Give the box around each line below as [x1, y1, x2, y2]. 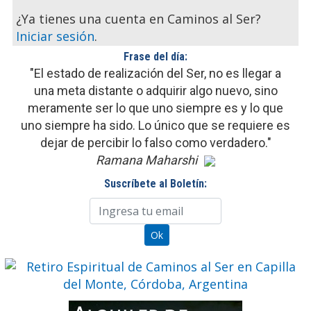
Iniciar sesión [16, 28, 94, 45]
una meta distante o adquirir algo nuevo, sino [33, 83, 278, 99]
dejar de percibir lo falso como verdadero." [40, 135, 271, 151]
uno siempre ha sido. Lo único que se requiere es [21, 118, 290, 133]
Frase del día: [124, 50, 187, 64]
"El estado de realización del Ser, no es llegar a [30, 66, 281, 81]
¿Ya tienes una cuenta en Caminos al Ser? [16, 10, 261, 28]
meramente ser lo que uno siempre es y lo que [28, 101, 283, 116]
